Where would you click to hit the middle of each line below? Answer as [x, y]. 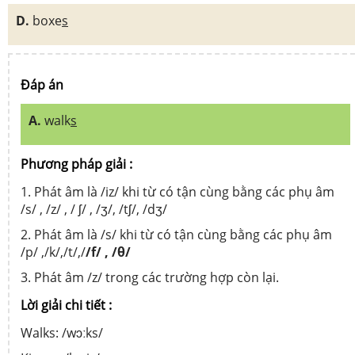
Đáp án [42, 84]
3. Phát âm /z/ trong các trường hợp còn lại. [150, 277]
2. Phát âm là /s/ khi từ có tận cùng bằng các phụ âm [176, 234]
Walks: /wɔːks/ [62, 332]
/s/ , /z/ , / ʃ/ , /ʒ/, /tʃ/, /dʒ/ [94, 209]
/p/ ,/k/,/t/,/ [53, 252]
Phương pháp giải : [76, 164]
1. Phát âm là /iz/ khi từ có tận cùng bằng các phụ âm [177, 191]
